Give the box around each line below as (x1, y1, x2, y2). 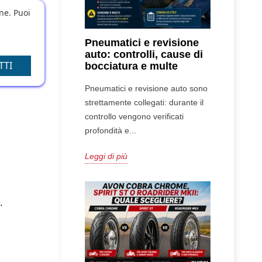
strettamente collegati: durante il (84, 97, 204, 107)
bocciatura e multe (84, 60, 178, 72)
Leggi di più (84, 151, 127, 161)
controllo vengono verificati (84, 111, 184, 121)
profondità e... (84, 125, 136, 135)
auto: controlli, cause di (84, 48, 203, 60)
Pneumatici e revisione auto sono (84, 83, 208, 93)
